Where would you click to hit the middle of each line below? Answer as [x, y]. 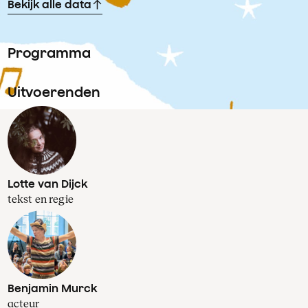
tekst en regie [40, 199]
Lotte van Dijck [47, 184]
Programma [49, 52]
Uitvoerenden [54, 92]
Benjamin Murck [52, 288]
